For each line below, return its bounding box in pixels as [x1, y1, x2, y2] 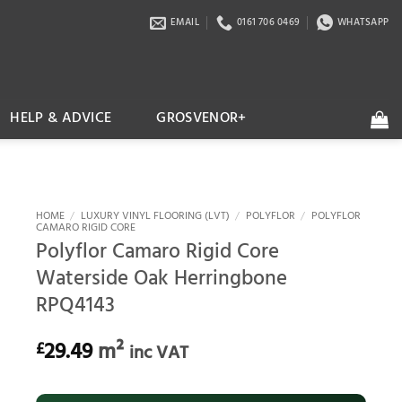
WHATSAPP [337, 14, 389, 31]
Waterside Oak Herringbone [36, 262, 287, 296]
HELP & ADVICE [10, 107, 112, 130]
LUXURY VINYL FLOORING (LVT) [80, 208, 230, 224]
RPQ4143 [36, 289, 115, 323]
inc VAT [129, 338, 188, 368]
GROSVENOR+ [156, 107, 247, 130]
